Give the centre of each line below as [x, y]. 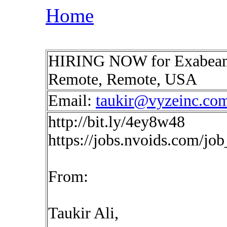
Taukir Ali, [83, 213]
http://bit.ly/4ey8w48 [117, 122]
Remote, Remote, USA [123, 79]
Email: [72, 101]
